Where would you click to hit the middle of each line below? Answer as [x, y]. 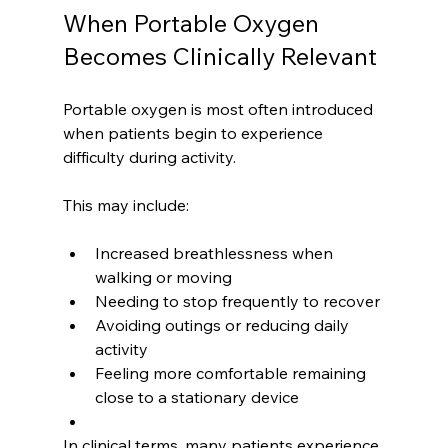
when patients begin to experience [194, 133]
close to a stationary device [196, 397]
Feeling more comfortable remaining [232, 373]
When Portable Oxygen [193, 23]
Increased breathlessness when [215, 253]
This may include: [125, 205]
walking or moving [163, 277]
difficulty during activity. [149, 157]
